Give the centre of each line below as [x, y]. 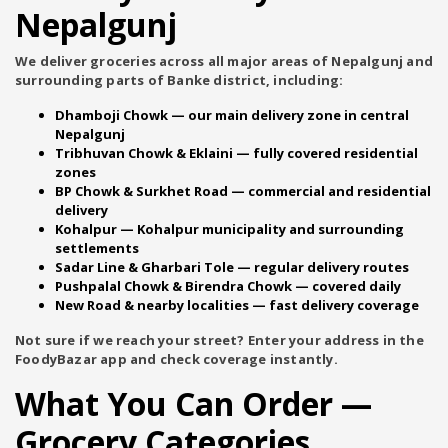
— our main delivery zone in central [288, 115]
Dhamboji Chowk [111, 115]
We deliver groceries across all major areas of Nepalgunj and [224, 61]
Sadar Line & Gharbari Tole [144, 267]
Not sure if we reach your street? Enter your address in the [219, 340]
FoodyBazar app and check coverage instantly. [176, 359]
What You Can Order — [193, 403]
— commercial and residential [329, 191]
